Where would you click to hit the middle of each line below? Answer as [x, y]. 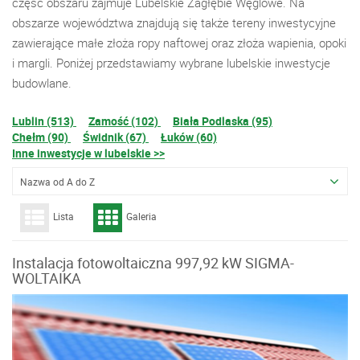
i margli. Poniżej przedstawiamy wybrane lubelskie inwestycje [171, 63]
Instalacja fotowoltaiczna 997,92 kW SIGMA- [153, 263]
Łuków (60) [189, 137]
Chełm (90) [41, 137]
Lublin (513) [44, 121]
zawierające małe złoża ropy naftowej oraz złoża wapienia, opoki [179, 43]
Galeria [141, 217]
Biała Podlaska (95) [223, 121]
